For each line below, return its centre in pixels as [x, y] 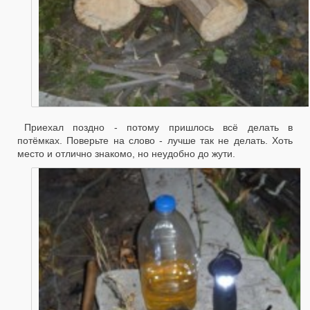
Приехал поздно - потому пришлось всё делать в [158, 128]
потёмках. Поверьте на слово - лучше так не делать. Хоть [155, 141]
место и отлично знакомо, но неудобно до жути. [126, 154]
